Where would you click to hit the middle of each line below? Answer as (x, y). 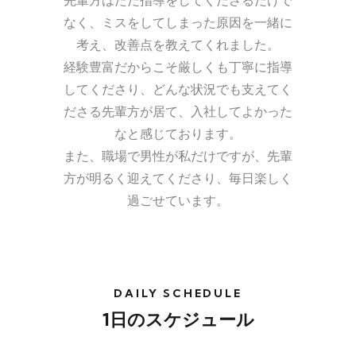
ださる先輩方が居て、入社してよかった (178, 111)
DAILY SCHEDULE (178, 293)
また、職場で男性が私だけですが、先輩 (178, 156)
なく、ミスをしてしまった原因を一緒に (178, 22)
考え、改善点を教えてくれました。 (178, 44)
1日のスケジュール (178, 319)
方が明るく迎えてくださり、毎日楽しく (178, 178)
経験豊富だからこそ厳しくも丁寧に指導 (178, 67)
